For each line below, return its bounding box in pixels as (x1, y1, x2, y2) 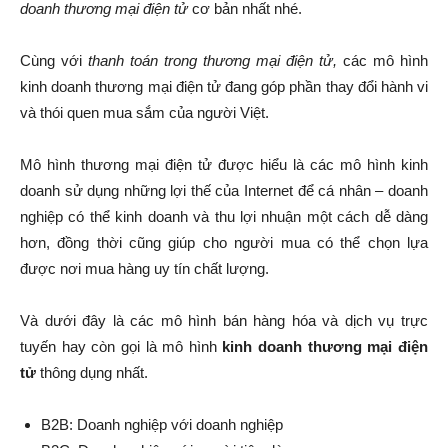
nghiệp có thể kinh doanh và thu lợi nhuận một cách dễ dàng (20, 208, 428, 225)
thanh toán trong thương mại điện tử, (88, 52, 337, 69)
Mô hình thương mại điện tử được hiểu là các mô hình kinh (20, 156, 428, 173)
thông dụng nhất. (36, 364, 148, 381)
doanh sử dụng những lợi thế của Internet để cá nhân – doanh (20, 182, 428, 199)
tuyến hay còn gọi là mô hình (20, 338, 223, 355)
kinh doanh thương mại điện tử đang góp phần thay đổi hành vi (20, 78, 428, 95)
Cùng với (20, 52, 88, 69)
